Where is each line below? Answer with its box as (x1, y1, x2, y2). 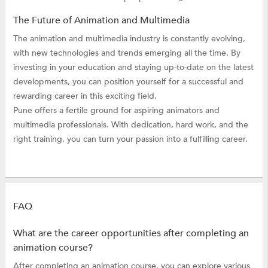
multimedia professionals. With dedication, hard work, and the (13, 118, 248, 130)
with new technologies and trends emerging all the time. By (13, 47, 240, 59)
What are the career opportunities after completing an (13, 226, 249, 240)
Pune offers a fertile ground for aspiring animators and (13, 104, 220, 116)
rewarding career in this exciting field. (13, 90, 157, 102)
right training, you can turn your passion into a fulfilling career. (13, 133, 248, 145)
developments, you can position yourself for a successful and (13, 75, 243, 87)
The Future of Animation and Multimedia (13, 13, 190, 27)
